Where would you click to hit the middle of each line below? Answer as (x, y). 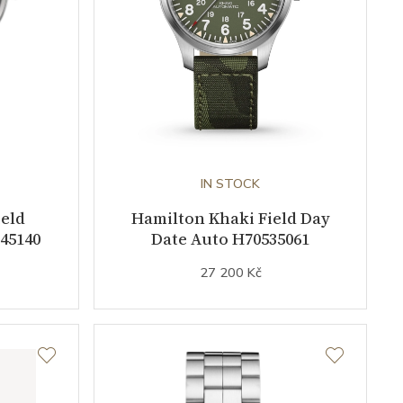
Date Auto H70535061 (230, 239)
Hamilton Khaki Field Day (230, 219)
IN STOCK (230, 184)
